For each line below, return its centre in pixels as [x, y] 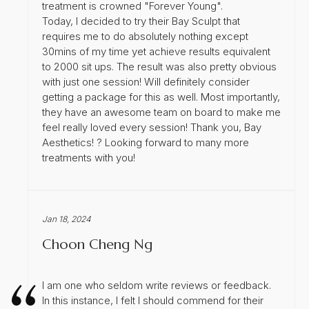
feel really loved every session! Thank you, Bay [152, 127]
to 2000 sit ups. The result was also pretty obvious [159, 66]
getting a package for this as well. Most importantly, [161, 97]
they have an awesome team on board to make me [161, 112]
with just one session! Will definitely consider [146, 81]
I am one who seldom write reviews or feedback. [157, 285]
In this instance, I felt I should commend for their [153, 300]
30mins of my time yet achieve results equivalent [156, 51]
